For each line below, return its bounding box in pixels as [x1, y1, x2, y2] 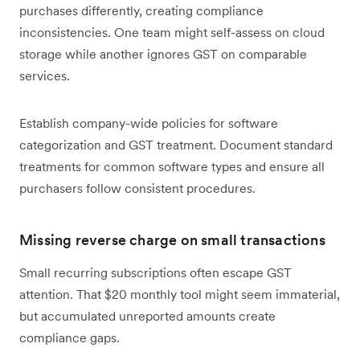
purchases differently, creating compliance [19, 2, 264, 18]
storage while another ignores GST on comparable [19, 45, 307, 62]
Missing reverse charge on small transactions [19, 230, 325, 249]
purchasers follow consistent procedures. [19, 179, 256, 196]
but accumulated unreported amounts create [19, 307, 276, 324]
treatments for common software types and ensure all [19, 157, 325, 174]
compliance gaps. [19, 329, 120, 346]
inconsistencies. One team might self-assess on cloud [19, 23, 325, 40]
